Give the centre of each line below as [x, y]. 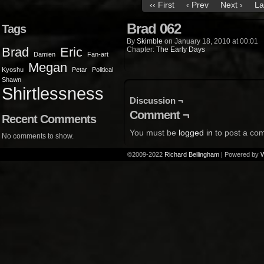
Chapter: [141, 49]
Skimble [150, 41]
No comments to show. [38, 136]
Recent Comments [49, 119]
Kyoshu [13, 70]
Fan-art [98, 54]
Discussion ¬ [156, 100]
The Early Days [181, 49]
